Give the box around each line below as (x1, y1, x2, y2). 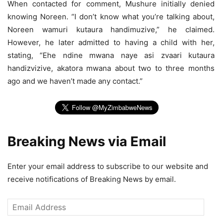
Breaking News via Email (7, 133, 166, 150)
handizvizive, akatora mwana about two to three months (7, 63, 215, 73)
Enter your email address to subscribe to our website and (7, 161, 208, 171)
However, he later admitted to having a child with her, (7, 37, 215, 47)
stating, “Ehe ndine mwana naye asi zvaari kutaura (7, 50, 215, 60)
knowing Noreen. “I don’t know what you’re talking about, (7, 11, 215, 21)
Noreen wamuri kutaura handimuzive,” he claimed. (7, 24, 215, 34)
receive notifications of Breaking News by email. (7, 174, 176, 184)
